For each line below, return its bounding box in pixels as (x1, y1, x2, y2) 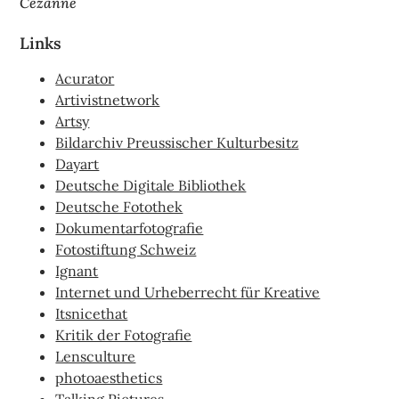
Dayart (55, 154, 100, 173)
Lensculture (55, 346, 136, 365)
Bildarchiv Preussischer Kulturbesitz (55, 133, 299, 151)
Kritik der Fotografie (55, 325, 192, 344)
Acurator (55, 69, 115, 87)
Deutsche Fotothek (55, 197, 183, 216)
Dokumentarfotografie (55, 218, 204, 237)
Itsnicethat (55, 304, 128, 322)
